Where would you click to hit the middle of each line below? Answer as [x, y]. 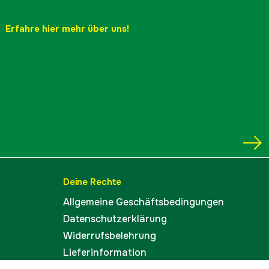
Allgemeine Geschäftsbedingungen [144, 202]
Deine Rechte [92, 182]
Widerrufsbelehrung [110, 236]
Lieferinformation [105, 252]
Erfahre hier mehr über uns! [67, 29]
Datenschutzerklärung [115, 219]
